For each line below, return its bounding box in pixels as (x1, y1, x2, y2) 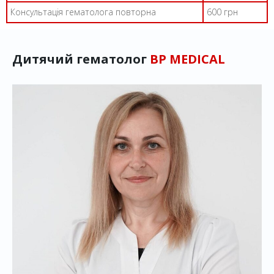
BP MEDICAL (150, 51, 225, 68)
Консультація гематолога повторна (10, 6, 156, 18)
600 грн (207, 6, 238, 18)
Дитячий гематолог (12, 51, 150, 68)
